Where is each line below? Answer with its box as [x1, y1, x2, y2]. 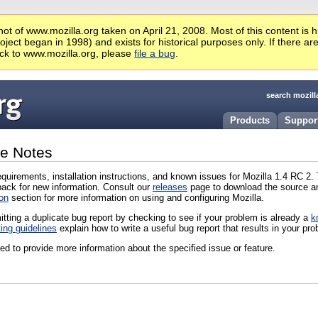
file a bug [134, 48, 176, 60]
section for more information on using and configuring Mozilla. [9, 192, 264, 203]
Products [230, 114, 270, 126]
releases [153, 181, 187, 192]
